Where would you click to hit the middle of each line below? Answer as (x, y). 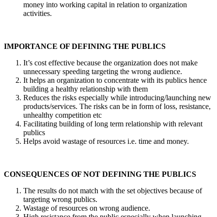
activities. (38, 13)
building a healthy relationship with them (85, 89)
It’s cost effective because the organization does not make (110, 62)
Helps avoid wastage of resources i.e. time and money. (106, 141)
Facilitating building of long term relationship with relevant (113, 124)
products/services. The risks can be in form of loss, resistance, (117, 106)
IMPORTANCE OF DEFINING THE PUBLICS (85, 46)
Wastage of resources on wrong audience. (87, 208)
